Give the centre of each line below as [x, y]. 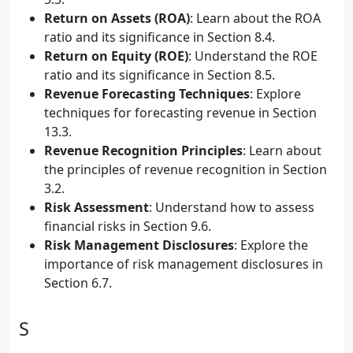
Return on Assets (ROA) [117, 18]
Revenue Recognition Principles [143, 150]
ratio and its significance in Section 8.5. [160, 75]
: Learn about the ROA [255, 18]
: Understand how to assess [232, 207]
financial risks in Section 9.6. [128, 226]
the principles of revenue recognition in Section [186, 169]
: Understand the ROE [253, 56]
